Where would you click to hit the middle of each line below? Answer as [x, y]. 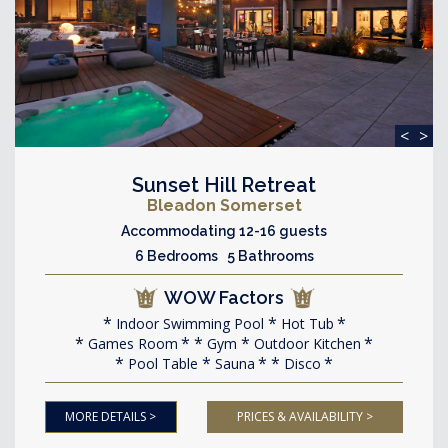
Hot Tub [305, 323]
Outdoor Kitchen [305, 343]
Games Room [131, 343]
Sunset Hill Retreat [224, 184]
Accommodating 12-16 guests [224, 230]
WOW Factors [224, 297]
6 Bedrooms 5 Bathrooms [224, 255]
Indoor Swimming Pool [187, 323]
